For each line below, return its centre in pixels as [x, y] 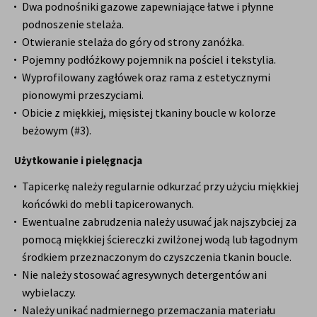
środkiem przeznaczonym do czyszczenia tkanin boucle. [157, 257]
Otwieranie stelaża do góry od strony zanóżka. [133, 41]
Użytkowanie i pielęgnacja [78, 160]
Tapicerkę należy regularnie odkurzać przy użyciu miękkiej [160, 186]
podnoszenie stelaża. [73, 24]
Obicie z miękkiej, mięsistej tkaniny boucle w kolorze [149, 112]
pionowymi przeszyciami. [83, 94]
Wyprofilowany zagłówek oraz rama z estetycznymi [146, 77]
